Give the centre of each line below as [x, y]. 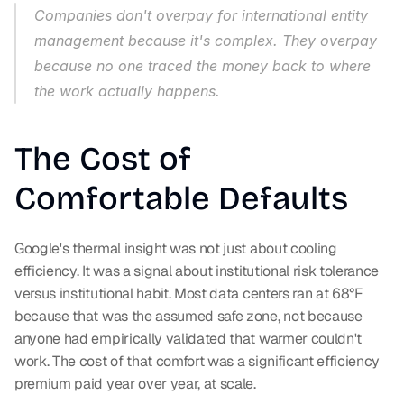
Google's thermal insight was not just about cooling [176, 249]
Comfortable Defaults [181, 199]
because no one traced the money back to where [202, 66]
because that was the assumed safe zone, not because [188, 317]
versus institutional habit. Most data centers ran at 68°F [188, 294]
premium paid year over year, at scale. [135, 384]
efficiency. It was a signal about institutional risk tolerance [197, 271]
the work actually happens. [127, 92]
